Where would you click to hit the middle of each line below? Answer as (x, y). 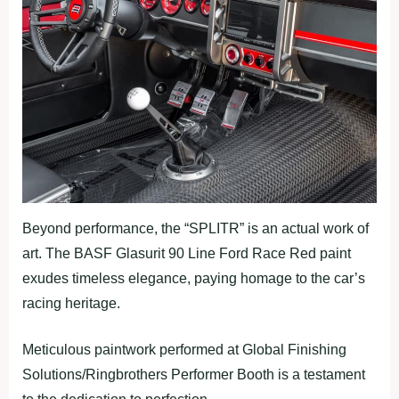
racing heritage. (71, 303)
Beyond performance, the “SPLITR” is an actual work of (195, 228)
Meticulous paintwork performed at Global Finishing (184, 349)
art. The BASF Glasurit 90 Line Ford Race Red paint (187, 253)
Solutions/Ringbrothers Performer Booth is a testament (194, 374)
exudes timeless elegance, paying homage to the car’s (194, 278)
